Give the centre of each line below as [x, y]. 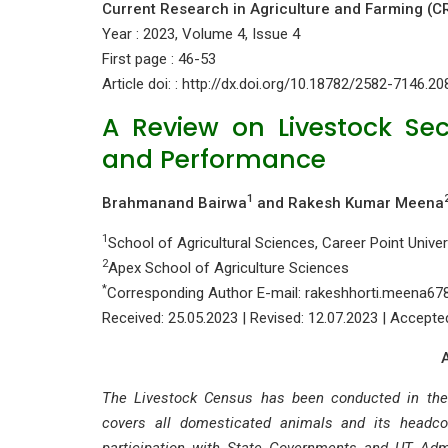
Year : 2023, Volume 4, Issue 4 [201, 34]
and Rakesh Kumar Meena [348, 203]
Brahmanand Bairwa [174, 203]
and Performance [214, 159]
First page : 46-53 [159, 59]
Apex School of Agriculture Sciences [228, 268]
